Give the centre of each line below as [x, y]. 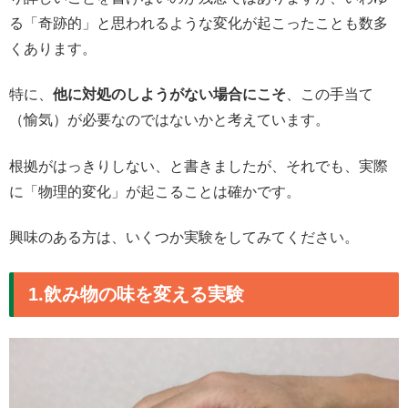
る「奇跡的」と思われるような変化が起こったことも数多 [199, 23]
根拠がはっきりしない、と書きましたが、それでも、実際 [199, 166]
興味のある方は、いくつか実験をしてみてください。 [184, 238]
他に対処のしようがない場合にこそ [169, 95]
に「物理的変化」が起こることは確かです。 [155, 191]
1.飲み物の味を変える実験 [136, 295]
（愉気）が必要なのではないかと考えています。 [169, 120]
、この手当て [330, 95]
